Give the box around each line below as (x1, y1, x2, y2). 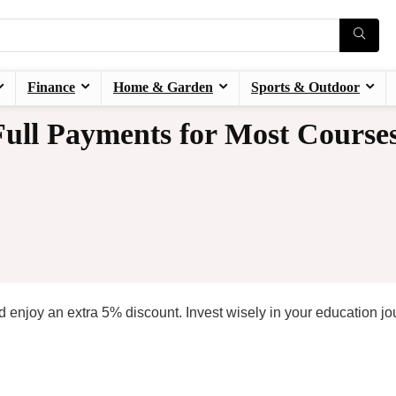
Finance (27, 80, 75, 95)
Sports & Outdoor (251, 80, 360, 95)
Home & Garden (113, 80, 213, 95)
